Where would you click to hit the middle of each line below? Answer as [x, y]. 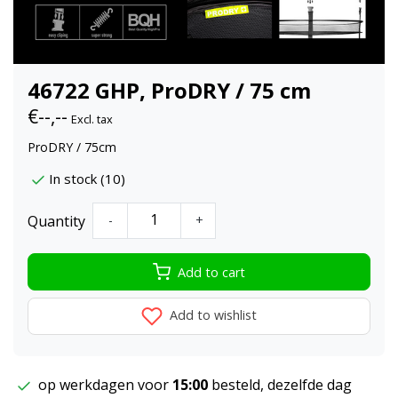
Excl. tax [92, 119]
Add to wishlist [211, 315]
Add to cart [211, 272]
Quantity [56, 221]
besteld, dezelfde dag [280, 385]
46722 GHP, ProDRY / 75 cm [169, 90]
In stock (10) [87, 179]
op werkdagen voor [103, 385]
